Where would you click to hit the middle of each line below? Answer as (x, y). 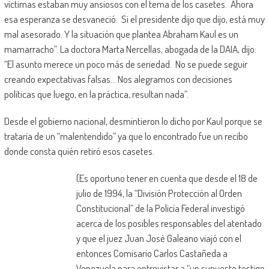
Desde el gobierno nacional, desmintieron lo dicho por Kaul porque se (133, 121)
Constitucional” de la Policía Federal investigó (160, 208)
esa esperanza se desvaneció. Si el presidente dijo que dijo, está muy (134, 19)
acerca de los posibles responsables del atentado (169, 223)
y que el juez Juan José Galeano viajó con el (159, 238)
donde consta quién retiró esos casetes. (79, 151)
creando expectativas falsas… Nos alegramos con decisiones (118, 79)
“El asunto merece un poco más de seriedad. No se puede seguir (125, 64)
